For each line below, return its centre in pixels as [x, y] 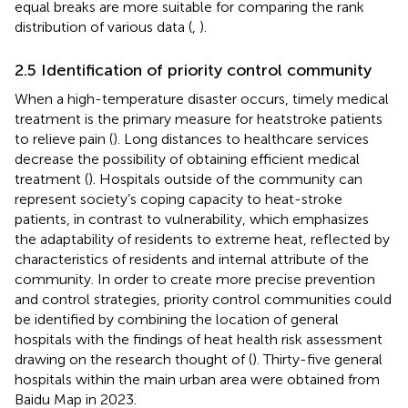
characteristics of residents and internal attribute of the [192, 259]
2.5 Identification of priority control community [193, 70]
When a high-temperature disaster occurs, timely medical [202, 98]
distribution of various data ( [103, 26]
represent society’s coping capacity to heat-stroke [178, 199]
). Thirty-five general [317, 359]
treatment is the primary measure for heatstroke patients [199, 118]
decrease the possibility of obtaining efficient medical [187, 158]
